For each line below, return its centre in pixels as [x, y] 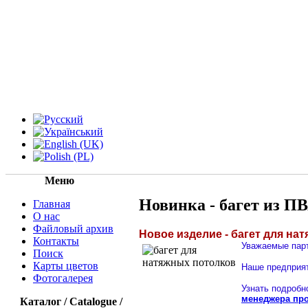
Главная [52, 204]
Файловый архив [73, 229]
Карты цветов [66, 266]
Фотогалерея [63, 278]
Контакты [56, 241]
